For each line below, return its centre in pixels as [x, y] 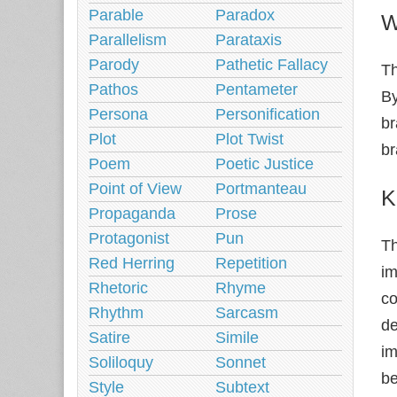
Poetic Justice [265, 164]
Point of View [135, 189]
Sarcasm [247, 313]
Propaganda [132, 214]
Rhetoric [118, 288]
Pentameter [257, 90]
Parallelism [128, 40]
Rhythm [116, 313]
